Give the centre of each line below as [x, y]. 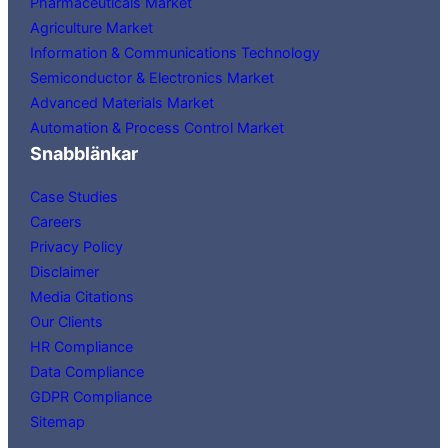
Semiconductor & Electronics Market [152, 77]
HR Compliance [82, 346]
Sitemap [58, 421]
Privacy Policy [77, 246]
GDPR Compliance [91, 396]
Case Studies [74, 196]
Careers [56, 221]
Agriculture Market [92, 27]
